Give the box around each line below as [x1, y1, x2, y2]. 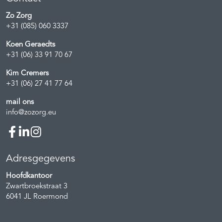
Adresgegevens [6, 154, 75, 164]
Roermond [33, 193, 68, 201]
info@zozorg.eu [6, 109, 56, 116]
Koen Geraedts [6, 41, 55, 49]
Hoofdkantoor [6, 172, 52, 180]
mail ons [6, 98, 34, 106]
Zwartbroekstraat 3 [6, 182, 67, 190]
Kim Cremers [6, 69, 49, 77]
